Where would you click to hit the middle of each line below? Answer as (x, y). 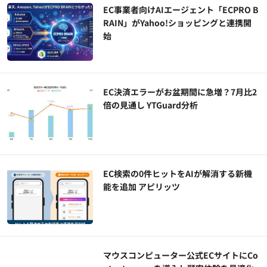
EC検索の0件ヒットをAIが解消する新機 (178, 173)
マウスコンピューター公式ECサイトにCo (181, 255)
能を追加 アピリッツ (142, 186)
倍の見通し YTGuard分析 (151, 105)
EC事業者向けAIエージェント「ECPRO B (181, 10)
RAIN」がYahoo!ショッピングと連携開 (178, 23)
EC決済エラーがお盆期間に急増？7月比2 (180, 91)
